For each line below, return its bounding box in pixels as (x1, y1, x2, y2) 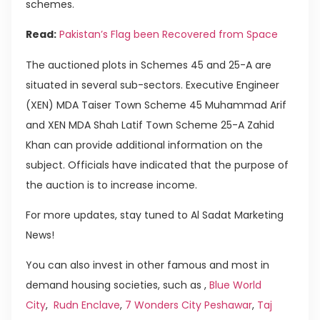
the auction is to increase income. (26, 177, 197, 192)
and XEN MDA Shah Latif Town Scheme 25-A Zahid (26, 117, 274, 132)
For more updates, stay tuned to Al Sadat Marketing (26, 208, 284, 223)
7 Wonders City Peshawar (125, 298, 252, 313)
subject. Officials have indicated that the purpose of (26, 157, 289, 172)
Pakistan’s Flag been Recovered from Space (59, 27, 278, 42)
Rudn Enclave (54, 298, 120, 313)
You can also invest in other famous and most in (26, 258, 269, 273)
